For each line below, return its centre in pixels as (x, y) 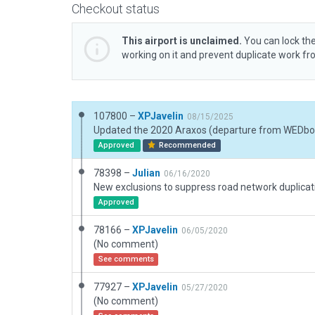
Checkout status (116, 9)
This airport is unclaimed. (182, 41)
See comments (126, 259)
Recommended (187, 145)
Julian (146, 173)
